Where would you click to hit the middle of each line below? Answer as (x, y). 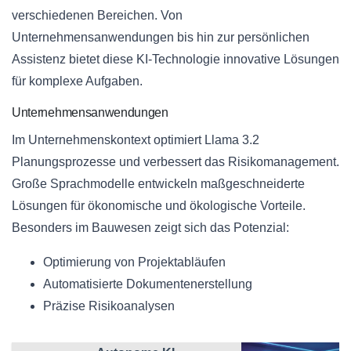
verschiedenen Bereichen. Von (97, 16)
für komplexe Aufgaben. (77, 81)
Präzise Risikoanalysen (109, 306)
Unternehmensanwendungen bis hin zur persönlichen (161, 38)
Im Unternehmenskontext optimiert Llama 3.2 (136, 140)
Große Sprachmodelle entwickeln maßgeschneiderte (158, 184)
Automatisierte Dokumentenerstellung (148, 284)
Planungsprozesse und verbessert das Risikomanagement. (175, 162)
